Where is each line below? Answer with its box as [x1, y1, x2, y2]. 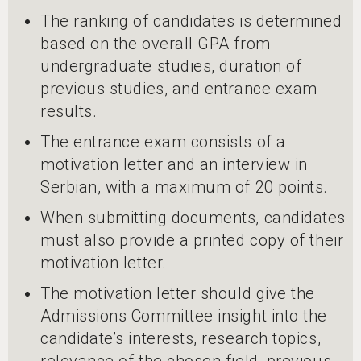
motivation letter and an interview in [40, 154, 308, 174]
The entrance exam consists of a [40, 131, 286, 151]
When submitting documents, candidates [40, 207, 346, 227]
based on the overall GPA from [40, 33, 271, 53]
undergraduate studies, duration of [40, 56, 302, 76]
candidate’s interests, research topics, [40, 328, 322, 348]
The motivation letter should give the [40, 283, 315, 303]
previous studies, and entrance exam [40, 78, 317, 98]
